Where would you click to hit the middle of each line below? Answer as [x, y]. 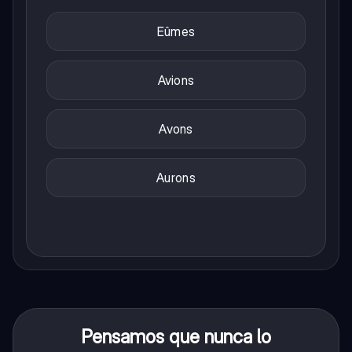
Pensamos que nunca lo [176, 336]
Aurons [176, 177]
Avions [176, 80]
